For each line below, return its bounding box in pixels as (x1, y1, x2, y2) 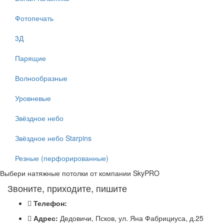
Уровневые (15, 93, 51, 103)
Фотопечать (15, 13, 53, 23)
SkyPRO (133, 168, 159, 178)
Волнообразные (15, 73, 67, 83)
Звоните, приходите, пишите (7, 181, 127, 195)
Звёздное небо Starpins (15, 133, 91, 143)
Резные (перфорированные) (15, 153, 108, 163)
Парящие (15, 53, 46, 63)
